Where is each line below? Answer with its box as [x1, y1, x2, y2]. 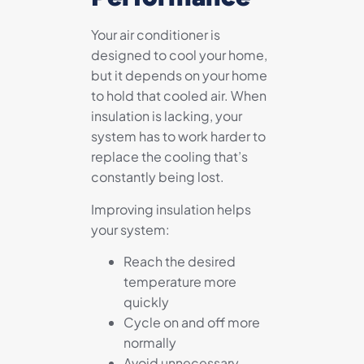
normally [123, 334, 176, 352]
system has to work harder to [91, 128, 266, 145]
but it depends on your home [91, 67, 267, 84]
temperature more [123, 273, 236, 291]
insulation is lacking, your [91, 107, 242, 125]
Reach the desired [123, 253, 236, 271]
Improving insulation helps [91, 200, 251, 218]
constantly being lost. [91, 168, 224, 186]
